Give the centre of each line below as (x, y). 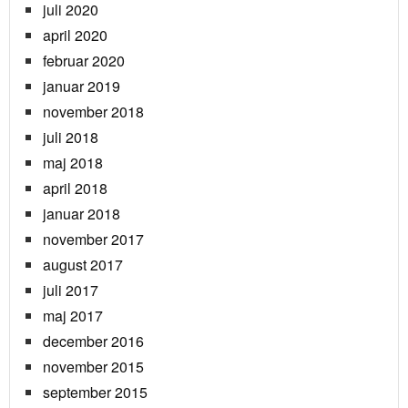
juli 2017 (71, 291)
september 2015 (95, 393)
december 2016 (93, 342)
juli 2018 (71, 138)
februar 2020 (84, 61)
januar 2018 (82, 214)
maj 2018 (73, 163)
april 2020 (75, 36)
